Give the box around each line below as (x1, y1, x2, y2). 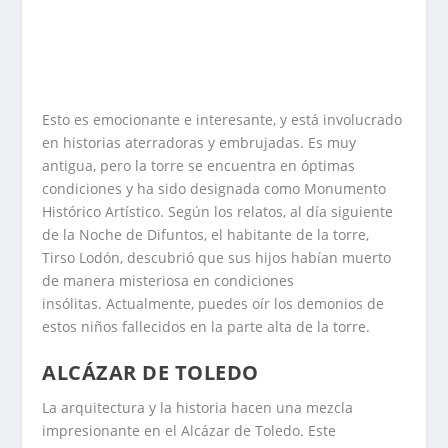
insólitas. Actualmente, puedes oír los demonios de (42, 294, 385, 314)
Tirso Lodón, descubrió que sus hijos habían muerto (42, 248, 392, 268)
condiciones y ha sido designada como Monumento (42, 179, 387, 199)
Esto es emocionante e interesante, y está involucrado (42, 110, 403, 130)
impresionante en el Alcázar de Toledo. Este (42, 421, 337, 441)
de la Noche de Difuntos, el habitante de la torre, (42, 225, 370, 245)
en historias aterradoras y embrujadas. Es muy (42, 133, 357, 153)
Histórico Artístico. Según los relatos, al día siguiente (42, 202, 394, 222)
